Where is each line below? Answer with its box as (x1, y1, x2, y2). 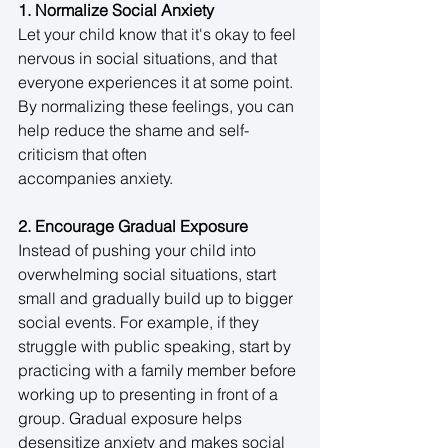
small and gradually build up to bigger (18, 287, 297, 308)
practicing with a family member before (18, 359, 300, 380)
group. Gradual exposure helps (18, 407, 246, 428)
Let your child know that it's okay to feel (18, 23, 300, 44)
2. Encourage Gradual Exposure (18, 215, 248, 236)
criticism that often (18, 143, 151, 164)
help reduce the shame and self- (18, 119, 249, 140)
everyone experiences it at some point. (18, 71, 297, 92)
